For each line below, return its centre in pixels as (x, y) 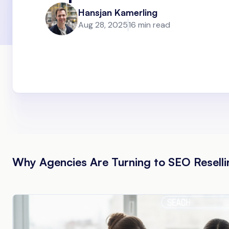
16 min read (149, 25)
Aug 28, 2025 (103, 25)
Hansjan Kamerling (118, 13)
